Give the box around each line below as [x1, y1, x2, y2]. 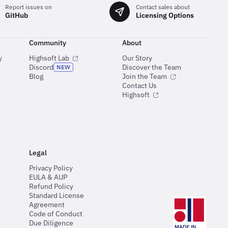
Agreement [29, 199, 65, 209]
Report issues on [5, 3, 52, 11]
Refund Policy [29, 181, 74, 191]
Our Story [122, 53, 152, 63]
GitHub [5, 11, 28, 20]
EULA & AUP [29, 172, 68, 182]
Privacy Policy [29, 163, 73, 173]
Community [29, 38, 67, 47]
